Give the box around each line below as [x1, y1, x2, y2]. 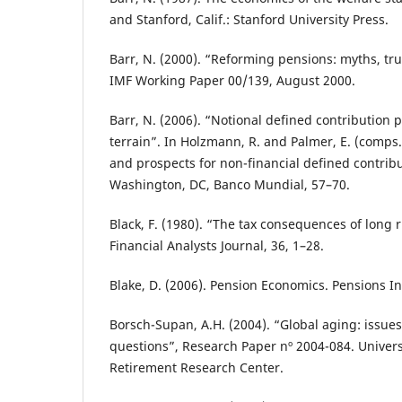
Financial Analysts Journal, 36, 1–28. [109, 236, 324, 254]
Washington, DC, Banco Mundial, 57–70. [109, 175, 350, 193]
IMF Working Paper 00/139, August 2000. [109, 71, 355, 89]
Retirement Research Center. [109, 359, 284, 376]
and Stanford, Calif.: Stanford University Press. [109, 10, 389, 28]
